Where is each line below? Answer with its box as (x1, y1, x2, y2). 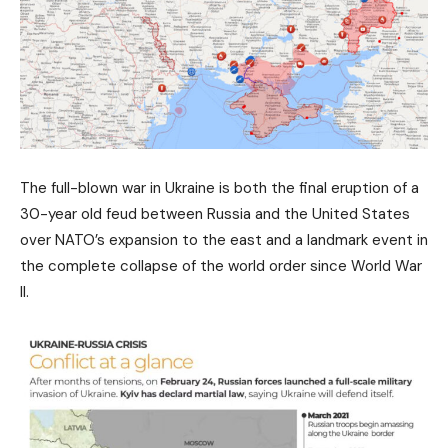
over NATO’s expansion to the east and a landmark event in (20, 230, 428, 251)
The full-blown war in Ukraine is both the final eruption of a (20, 178, 419, 199)
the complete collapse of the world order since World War (20, 256, 422, 277)
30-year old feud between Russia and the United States (20, 204, 410, 225)
